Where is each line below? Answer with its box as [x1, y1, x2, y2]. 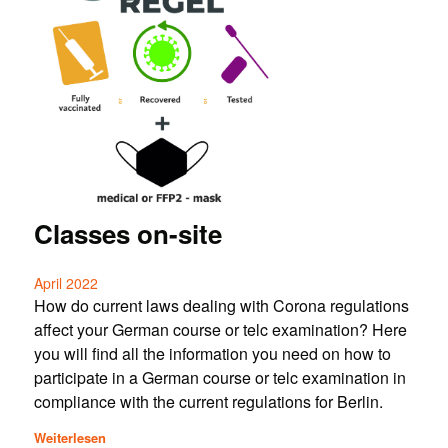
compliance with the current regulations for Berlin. [33, 389, 383, 413]
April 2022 [33, 272, 98, 293]
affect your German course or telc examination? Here [33, 317, 407, 341]
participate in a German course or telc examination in [33, 365, 406, 389]
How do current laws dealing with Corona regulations [33, 293, 409, 317]
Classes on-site [33, 214, 222, 252]
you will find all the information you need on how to [33, 341, 391, 365]
